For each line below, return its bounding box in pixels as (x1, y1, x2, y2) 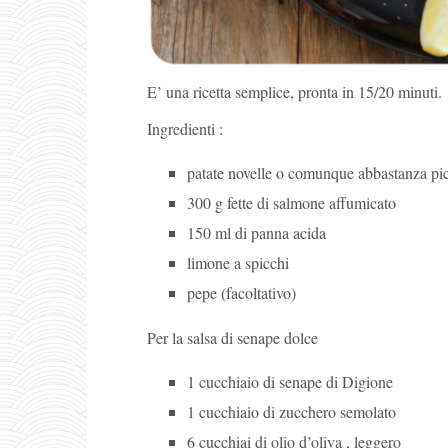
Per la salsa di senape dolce (147, 326, 318, 348)
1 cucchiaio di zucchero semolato (187, 400, 396, 422)
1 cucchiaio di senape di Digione (187, 370, 393, 392)
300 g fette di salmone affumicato (187, 191, 396, 213)
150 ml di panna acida (187, 221, 326, 243)
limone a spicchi (187, 251, 289, 273)
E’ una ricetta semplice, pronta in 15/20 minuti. (147, 80, 442, 102)
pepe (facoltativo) (187, 281, 296, 303)
